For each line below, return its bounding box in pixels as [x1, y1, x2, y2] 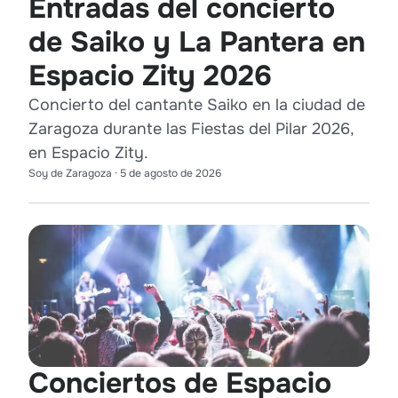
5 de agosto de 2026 [120, 165, 221, 180]
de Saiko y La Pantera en [28, 23, 365, 60]
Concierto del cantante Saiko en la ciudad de [28, 94, 365, 115]
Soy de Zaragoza [28, 165, 112, 180]
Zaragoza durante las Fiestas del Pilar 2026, [28, 118, 354, 139]
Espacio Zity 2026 [28, 57, 272, 94]
